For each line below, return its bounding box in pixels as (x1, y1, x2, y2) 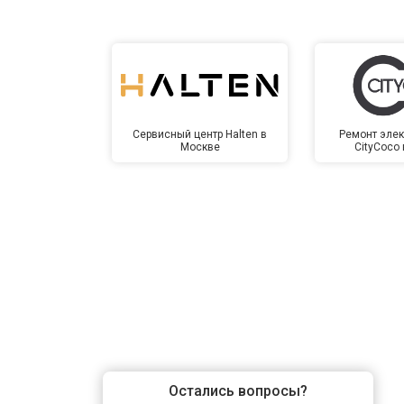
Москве (179, 140, 220, 153)
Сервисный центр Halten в (133, 127, 268, 141)
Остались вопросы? (169, 381, 308, 399)
